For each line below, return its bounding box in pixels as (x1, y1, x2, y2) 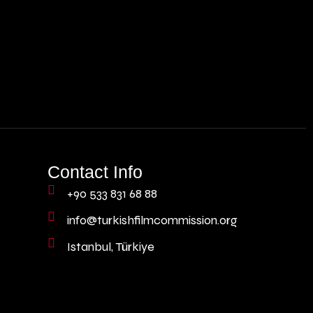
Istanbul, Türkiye (66, 238, 154, 254)
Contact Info (48, 161, 143, 182)
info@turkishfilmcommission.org (66, 212, 238, 228)
